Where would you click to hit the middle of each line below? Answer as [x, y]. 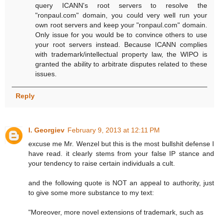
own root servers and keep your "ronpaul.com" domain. [121, 25]
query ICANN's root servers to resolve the [121, 5]
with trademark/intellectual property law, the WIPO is [121, 54]
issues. [46, 74]
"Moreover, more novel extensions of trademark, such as [116, 212]
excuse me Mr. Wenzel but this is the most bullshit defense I [121, 143]
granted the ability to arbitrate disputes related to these [121, 64]
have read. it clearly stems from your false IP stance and [121, 153]
